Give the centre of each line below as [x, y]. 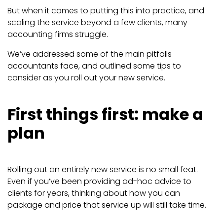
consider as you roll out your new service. [86, 78]
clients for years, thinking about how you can [94, 193]
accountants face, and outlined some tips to [94, 66]
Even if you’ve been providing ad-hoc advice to [99, 182]
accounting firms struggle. [59, 35]
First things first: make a [105, 114]
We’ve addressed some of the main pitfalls [90, 54]
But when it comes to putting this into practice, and [106, 11]
